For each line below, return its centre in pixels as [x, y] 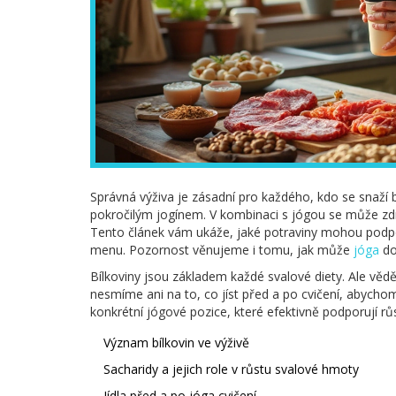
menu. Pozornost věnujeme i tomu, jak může [222, 250]
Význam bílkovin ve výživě [176, 343]
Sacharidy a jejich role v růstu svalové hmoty [231, 369]
